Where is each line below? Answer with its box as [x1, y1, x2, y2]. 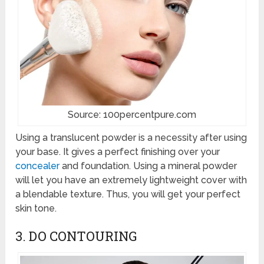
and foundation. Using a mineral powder [60, 160, 237, 172]
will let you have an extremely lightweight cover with [15, 174, 247, 186]
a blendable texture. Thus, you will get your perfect [15, 189, 241, 200]
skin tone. [15, 203, 57, 214]
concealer [15, 160, 60, 172]
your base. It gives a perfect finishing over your [15, 146, 220, 158]
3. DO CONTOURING [15, 227, 137, 245]
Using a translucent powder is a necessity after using [15, 132, 247, 144]
